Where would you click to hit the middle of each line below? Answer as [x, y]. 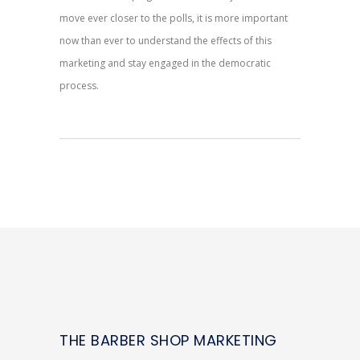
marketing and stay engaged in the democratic [165, 63]
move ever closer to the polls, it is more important [174, 18]
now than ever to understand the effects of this [166, 41]
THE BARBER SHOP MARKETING [168, 341]
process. [79, 86]
